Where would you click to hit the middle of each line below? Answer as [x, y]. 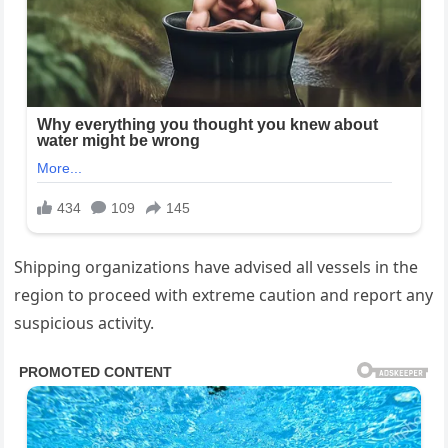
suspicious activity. [84, 323]
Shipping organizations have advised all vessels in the [216, 267]
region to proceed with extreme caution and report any [224, 295]
